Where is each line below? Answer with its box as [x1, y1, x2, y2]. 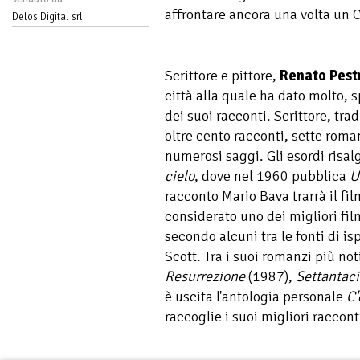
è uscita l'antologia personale [165, 287, 346, 305]
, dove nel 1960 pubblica [194, 166, 350, 185]
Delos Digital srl [12, 10, 83, 23]
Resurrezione [165, 267, 245, 285]
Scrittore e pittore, [165, 66, 280, 84]
